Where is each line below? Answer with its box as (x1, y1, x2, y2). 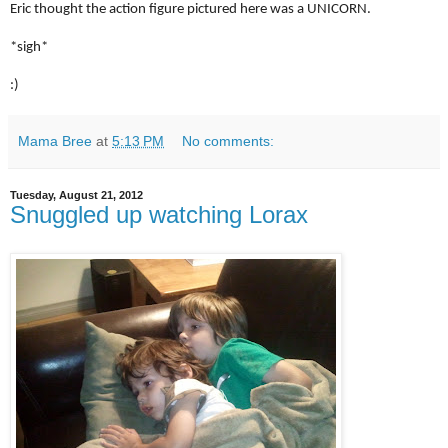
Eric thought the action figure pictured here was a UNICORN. (10, 2, 371, 18)
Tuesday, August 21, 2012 (10, 189, 143, 202)
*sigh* (10, 40, 48, 56)
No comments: (182, 133, 275, 150)
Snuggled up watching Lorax (10, 201, 308, 229)
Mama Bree (18, 133, 92, 150)
